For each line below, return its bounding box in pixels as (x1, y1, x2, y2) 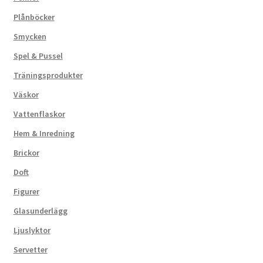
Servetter (13, 244, 48, 255)
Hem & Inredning (13, 127, 75, 139)
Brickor (13, 147, 39, 158)
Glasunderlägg (13, 205, 68, 216)
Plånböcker (13, 11, 55, 22)
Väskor (13, 89, 39, 100)
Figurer (13, 186, 39, 197)
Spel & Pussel (13, 50, 63, 61)
